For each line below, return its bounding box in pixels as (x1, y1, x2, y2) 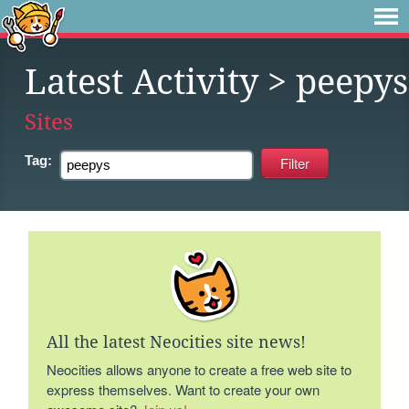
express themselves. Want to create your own (47, 380, 320, 399)
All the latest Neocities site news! (47, 332, 307, 351)
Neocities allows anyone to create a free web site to (47, 360, 352, 379)
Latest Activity (25, 62, 258, 102)
